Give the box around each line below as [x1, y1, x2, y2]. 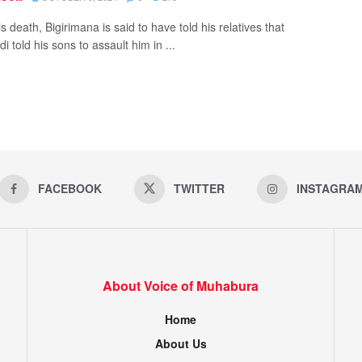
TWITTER [173, 179, 225, 196]
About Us [154, 335, 207, 351]
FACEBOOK [37, 179, 102, 196]
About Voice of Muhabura [103, 276, 259, 295]
